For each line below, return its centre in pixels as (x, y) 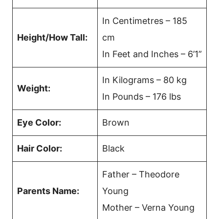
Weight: (34, 88)
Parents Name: (48, 191)
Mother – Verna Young (148, 208)
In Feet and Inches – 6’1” (152, 54)
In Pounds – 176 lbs (142, 97)
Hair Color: (40, 149)
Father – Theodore (141, 175)
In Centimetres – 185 (145, 21)
